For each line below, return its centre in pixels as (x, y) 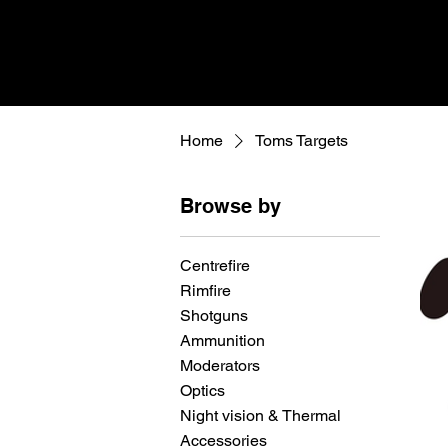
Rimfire (205, 291)
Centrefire (215, 266)
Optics (202, 391)
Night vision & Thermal (260, 416)
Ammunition (222, 341)
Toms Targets (301, 141)
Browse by (230, 206)
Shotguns (214, 316)
